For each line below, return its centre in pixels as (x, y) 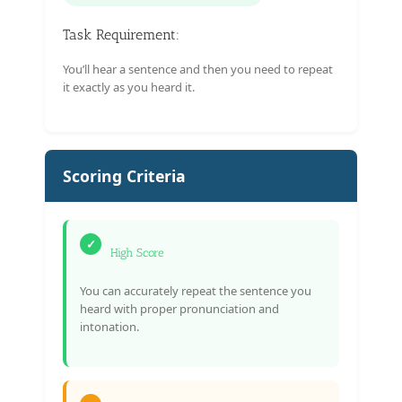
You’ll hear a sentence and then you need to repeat (198, 69)
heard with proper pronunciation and (179, 308)
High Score (137, 252)
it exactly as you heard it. (129, 87)
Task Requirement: (121, 34)
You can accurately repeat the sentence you (196, 290)
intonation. (109, 326)
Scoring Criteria (124, 175)
